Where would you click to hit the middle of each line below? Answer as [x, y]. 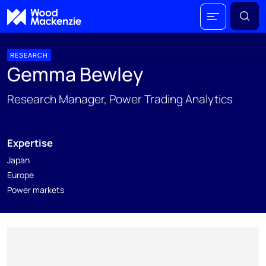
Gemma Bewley [75, 74]
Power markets [36, 190]
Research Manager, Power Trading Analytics [120, 99]
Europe [20, 175]
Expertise [30, 143]
